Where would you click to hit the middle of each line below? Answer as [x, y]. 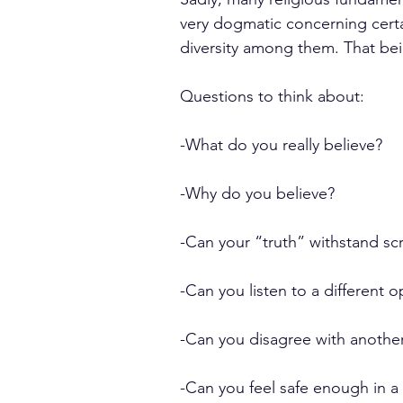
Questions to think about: [272, 96]
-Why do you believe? [257, 193]
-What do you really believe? [281, 145]
